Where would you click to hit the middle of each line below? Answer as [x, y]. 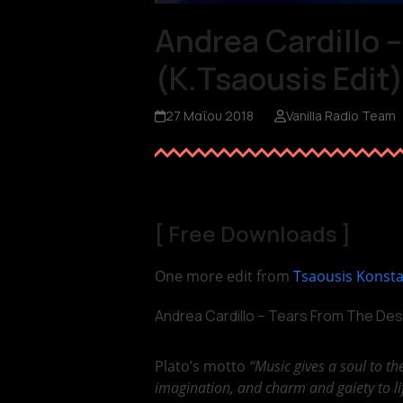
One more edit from [224, 277]
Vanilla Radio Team [340, 116]
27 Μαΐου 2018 [210, 116]
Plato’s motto [202, 367]
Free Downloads [253, 234]
